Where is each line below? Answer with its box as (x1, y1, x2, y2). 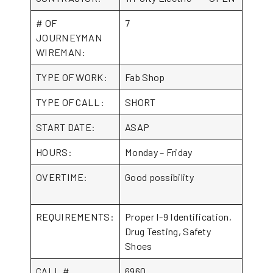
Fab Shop (125, 71, 165, 83)
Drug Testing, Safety (125, 225, 211, 237)
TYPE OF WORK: (36, 71, 107, 83)
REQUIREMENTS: (36, 211, 114, 222)
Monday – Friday (125, 146, 193, 158)
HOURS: (36, 146, 72, 158)
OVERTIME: (36, 171, 114, 183)
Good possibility (125, 171, 194, 183)
